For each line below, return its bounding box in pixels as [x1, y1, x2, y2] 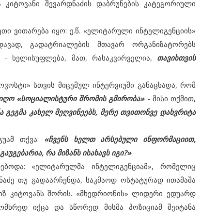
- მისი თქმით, [144, 93, 196, 103]
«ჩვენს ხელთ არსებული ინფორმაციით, [44, 134, 196, 144]
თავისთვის [157, 53, 196, 62]
